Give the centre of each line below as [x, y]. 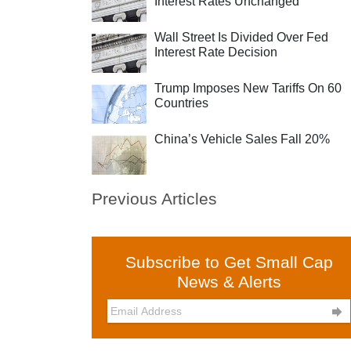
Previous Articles [154, 199]
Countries [181, 103]
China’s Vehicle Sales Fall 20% [242, 139]
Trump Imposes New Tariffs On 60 [248, 88]
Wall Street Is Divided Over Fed [241, 37]
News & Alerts [229, 282]
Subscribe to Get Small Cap [229, 262]
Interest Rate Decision [216, 52]
